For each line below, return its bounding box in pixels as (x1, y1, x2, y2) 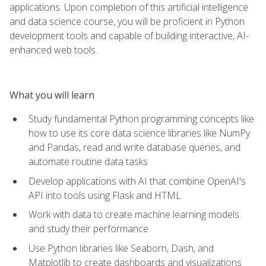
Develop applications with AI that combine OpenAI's (28, 174, 246, 188)
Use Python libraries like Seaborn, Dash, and (28, 241, 214, 255)
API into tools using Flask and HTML (28, 188, 181, 202)
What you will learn (9, 88, 94, 102)
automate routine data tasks (28, 154, 148, 168)
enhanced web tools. (9, 43, 97, 56)
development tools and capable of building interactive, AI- (9, 28, 249, 42)
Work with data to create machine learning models (28, 208, 239, 221)
